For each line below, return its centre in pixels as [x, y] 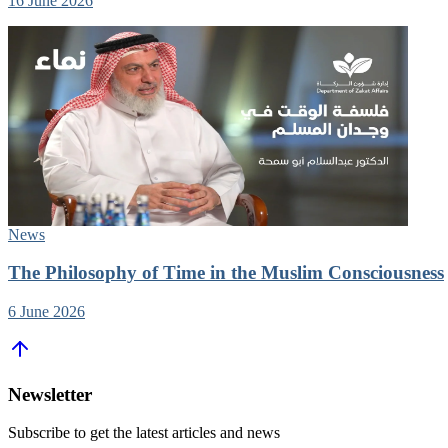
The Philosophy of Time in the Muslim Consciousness [226, 273]
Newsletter [50, 394]
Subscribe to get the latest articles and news [144, 433]
